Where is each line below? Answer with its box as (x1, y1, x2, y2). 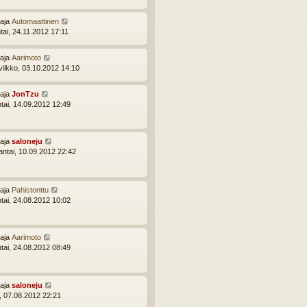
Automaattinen (12, 17, 59, 25)
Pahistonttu (12, 185, 49, 194)
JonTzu (12, 90, 39, 98)
